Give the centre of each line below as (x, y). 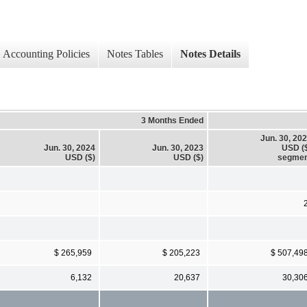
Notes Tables (135, 54)
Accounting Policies (46, 54)
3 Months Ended (172, 120)
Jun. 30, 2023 (178, 148)
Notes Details (210, 54)
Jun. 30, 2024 (70, 148)
